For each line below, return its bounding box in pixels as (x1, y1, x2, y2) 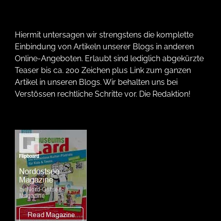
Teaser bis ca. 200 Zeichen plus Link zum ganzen (15, 66, 191, 75)
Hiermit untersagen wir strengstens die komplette (15, 30, 193, 40)
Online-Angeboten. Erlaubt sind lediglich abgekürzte (15, 54, 204, 64)
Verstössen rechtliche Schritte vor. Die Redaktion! (15, 89, 190, 99)
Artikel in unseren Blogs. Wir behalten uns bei (15, 77, 178, 87)
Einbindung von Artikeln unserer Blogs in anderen (15, 42, 194, 52)
